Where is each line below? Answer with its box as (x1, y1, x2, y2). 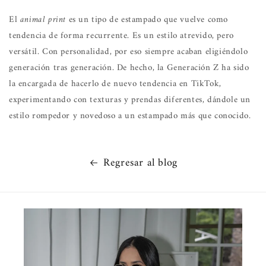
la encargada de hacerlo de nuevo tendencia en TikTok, (9, 75, 221, 92)
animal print (20, 11, 66, 28)
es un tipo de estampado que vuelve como (66, 11, 229, 28)
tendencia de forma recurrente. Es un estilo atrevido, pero (9, 27, 234, 44)
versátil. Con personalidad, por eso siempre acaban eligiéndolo (9, 43, 248, 60)
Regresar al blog (103, 153, 178, 172)
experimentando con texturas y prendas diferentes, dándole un (9, 91, 251, 108)
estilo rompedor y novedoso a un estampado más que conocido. (9, 107, 254, 124)
